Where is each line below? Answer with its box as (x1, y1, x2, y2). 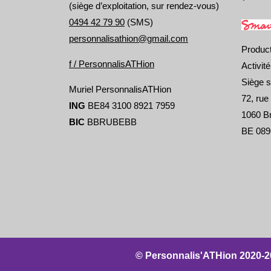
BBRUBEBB (85, 117, 137, 128)
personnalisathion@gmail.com (69, 33, 188, 44)
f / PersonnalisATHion (69, 59, 154, 70)
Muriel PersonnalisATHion (69, 84, 171, 95)
